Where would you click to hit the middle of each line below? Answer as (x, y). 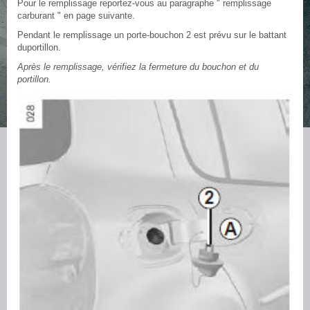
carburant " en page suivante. (76, 15)
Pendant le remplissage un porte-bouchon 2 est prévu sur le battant (152, 35)
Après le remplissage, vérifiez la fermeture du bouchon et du (138, 66)
